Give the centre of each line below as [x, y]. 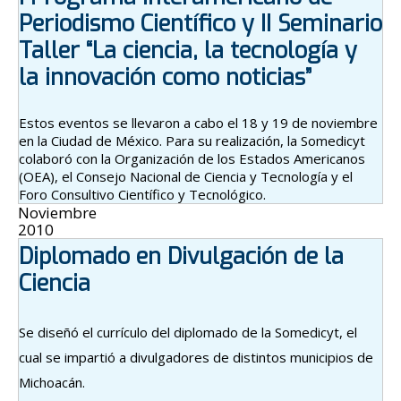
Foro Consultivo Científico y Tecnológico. [142, 195]
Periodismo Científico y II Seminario [200, 24]
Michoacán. [52, 383]
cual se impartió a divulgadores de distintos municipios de [196, 358]
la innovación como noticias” [165, 78]
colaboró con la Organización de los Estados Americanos [192, 159]
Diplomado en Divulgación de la [181, 257]
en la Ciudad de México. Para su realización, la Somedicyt [192, 141]
